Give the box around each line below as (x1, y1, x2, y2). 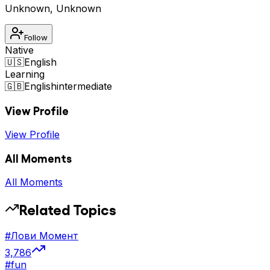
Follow (24, 33, 48, 43)
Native (5, 44, 34, 57)
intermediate (57, 80, 112, 93)
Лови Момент (11, 229, 78, 242)
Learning (5, 68, 45, 81)
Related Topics (19, 200, 116, 218)
